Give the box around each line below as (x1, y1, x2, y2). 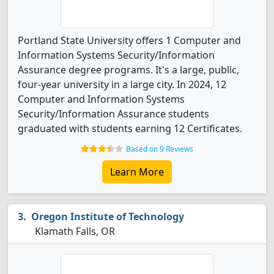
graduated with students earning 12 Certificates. (18, 122, 242, 135)
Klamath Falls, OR (32, 224, 115, 238)
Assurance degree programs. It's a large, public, (18, 63, 239, 76)
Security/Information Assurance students (18, 107, 209, 120)
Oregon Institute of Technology (31, 210, 184, 223)
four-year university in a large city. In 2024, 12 (18, 78, 226, 91)
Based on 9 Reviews (126, 144, 193, 154)
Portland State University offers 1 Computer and (18, 34, 241, 47)
